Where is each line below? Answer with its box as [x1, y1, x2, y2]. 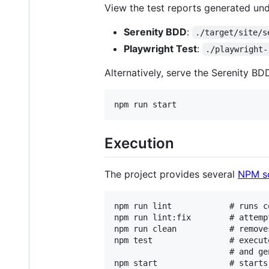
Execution [104, 134, 174, 152]
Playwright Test [124, 42, 197, 55]
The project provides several [104, 168, 238, 181]
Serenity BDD [124, 25, 187, 38]
